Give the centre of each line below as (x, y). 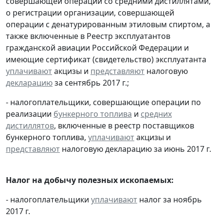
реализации (30, 114)
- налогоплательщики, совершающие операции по (103, 102)
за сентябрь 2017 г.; (91, 82)
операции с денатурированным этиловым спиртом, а (108, 24)
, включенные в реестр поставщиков (124, 125)
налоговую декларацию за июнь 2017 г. (136, 149)
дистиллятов (30, 125)
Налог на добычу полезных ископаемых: (90, 180)
